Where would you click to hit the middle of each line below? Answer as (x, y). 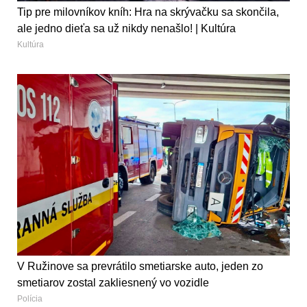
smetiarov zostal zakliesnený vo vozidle (113, 283)
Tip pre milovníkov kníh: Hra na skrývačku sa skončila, (148, 12)
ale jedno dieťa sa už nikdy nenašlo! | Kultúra (126, 29)
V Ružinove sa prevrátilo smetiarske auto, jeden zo (140, 267)
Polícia (30, 299)
